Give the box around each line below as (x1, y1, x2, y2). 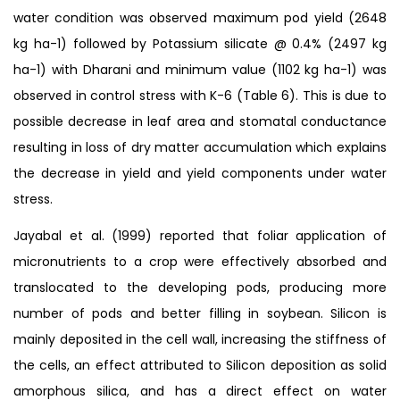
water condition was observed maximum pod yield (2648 (13, 8, 387, 27)
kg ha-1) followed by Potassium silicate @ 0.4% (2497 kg (13, 34, 387, 53)
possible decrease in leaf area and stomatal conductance (13, 112, 387, 130)
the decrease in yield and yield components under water (13, 163, 387, 182)
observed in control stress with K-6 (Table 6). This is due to (13, 86, 387, 104)
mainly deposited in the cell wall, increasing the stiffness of (13, 329, 387, 348)
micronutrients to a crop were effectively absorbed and (13, 252, 387, 271)
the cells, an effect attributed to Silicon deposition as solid (13, 355, 387, 374)
